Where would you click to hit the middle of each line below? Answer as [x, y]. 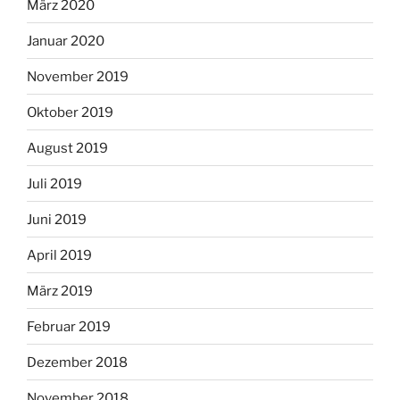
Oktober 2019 [70, 112]
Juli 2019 [54, 183]
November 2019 [78, 76]
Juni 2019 [57, 219]
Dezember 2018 [77, 362]
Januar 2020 [66, 41]
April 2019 [59, 255]
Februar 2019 [69, 326]
